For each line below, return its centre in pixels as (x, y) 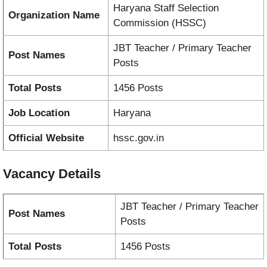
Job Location (39, 113)
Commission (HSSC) (160, 23)
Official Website (46, 138)
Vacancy (31, 173)
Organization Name (54, 15)
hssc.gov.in (139, 138)
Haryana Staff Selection (166, 8)
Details (80, 173)
